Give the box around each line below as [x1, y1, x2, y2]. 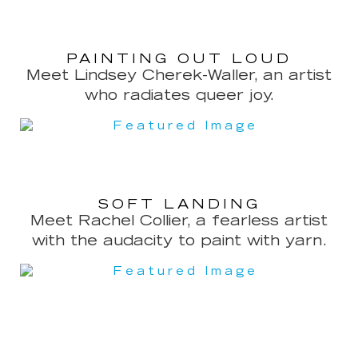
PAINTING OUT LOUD [66, 53, 292, 66]
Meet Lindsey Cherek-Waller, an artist [26, 69, 332, 84]
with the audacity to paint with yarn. [31, 233, 327, 249]
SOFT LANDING [97, 197, 261, 211]
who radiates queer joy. [84, 89, 274, 104]
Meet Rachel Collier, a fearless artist [30, 213, 328, 229]
